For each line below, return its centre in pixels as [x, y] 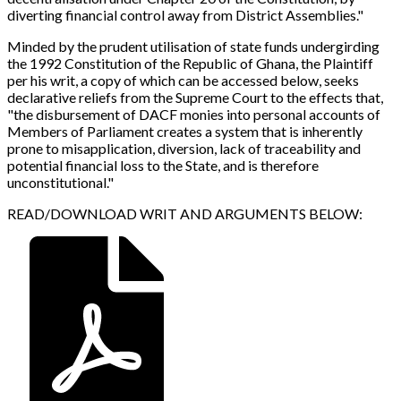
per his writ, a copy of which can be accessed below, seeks [183, 81]
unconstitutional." [60, 183]
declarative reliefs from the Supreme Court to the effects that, [195, 98]
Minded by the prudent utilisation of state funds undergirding [193, 47]
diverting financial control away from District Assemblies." [185, 15]
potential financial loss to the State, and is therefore [163, 166]
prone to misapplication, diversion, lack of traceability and [184, 149]
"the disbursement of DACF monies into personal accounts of [194, 115]
